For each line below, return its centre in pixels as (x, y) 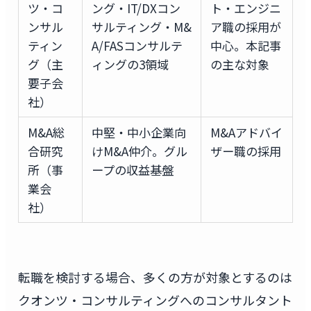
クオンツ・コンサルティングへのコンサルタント (155, 300)
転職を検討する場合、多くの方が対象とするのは (155, 277)
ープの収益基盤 (132, 170)
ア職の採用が (245, 27)
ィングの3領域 (130, 65)
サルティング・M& (141, 27)
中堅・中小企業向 (138, 133)
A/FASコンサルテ (137, 46)
